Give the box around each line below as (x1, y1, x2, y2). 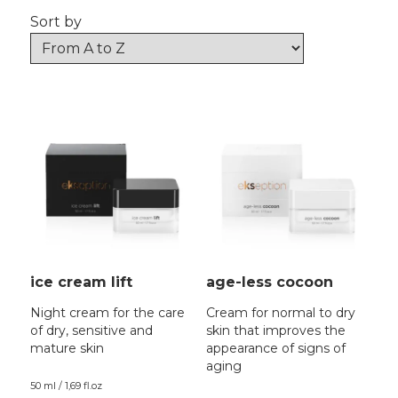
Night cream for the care (29, 305, 185, 322)
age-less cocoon (205, 274, 333, 291)
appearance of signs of (205, 340, 346, 357)
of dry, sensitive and (29, 322, 153, 339)
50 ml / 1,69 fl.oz (29, 379, 102, 393)
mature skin (29, 340, 104, 357)
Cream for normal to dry (205, 305, 355, 322)
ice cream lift (29, 274, 132, 291)
